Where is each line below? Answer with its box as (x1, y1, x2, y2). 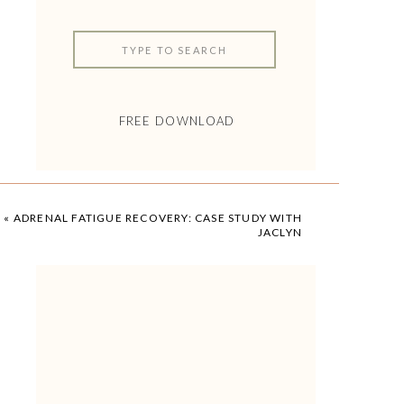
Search (86, 41, 124, 56)
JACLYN (257, 225, 302, 239)
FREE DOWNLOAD (118, 114, 235, 128)
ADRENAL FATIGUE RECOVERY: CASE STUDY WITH (13, 211, 302, 225)
